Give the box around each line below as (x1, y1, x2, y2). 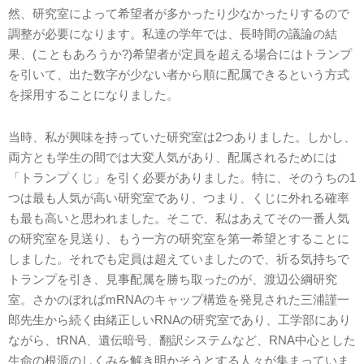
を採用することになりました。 (8, 88, 179, 102)
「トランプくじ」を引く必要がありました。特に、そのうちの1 (8, 171, 356, 184)
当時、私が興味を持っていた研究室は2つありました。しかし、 (8, 130, 356, 144)
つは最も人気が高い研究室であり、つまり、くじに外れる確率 (8, 191, 349, 205)
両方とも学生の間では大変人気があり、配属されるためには (8, 150, 337, 164)
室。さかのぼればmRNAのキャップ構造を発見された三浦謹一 (8, 292, 349, 306)
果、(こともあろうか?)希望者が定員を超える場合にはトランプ (8, 47, 352, 61)
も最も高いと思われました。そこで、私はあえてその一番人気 (8, 211, 349, 225)
